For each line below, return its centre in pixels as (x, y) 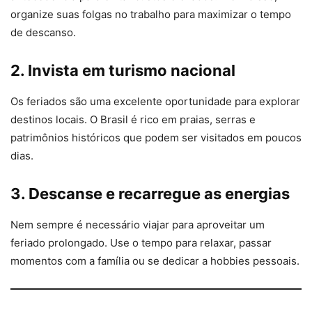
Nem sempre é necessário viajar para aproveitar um (138, 225)
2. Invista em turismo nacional (123, 71)
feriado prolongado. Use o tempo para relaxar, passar (141, 243)
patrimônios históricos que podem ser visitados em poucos (156, 138)
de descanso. (43, 33)
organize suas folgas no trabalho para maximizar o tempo (151, 15)
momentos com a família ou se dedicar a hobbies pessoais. (155, 261)
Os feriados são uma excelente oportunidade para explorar (155, 102)
